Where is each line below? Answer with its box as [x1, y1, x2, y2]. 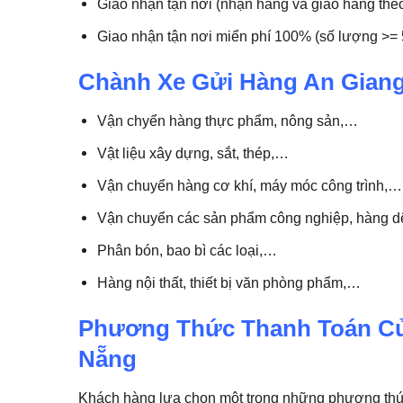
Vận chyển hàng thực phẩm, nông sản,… [97, 112, 359, 130]
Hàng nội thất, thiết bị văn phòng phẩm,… [97, 273, 362, 291]
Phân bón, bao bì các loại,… [97, 241, 278, 258]
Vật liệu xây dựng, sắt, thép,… [97, 145, 290, 162]
